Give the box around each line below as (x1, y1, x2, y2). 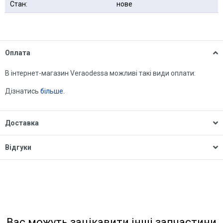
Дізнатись (5, 87, 40, 95)
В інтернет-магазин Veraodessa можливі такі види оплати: (5, 69, 196, 77)
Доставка (5, 119, 39, 127)
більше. (40, 87, 65, 95)
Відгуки (5, 143, 31, 151)
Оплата (5, 49, 30, 57)
